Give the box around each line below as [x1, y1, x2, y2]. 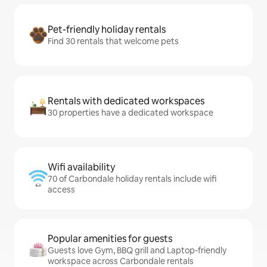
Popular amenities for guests [48, 232, 172, 246]
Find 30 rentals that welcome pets [48, 36, 179, 47]
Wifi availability [48, 161, 115, 174]
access [48, 184, 75, 195]
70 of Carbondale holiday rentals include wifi [48, 173, 216, 185]
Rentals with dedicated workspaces [48, 95, 204, 108]
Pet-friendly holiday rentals [48, 23, 166, 36]
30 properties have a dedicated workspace [48, 107, 213, 119]
